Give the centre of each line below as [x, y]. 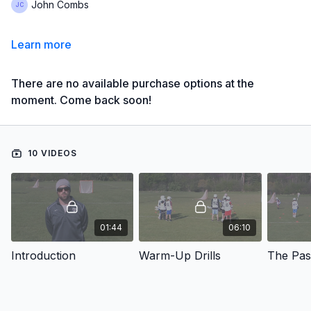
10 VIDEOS [51, 153]
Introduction [43, 255]
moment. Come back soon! [81, 100]
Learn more [41, 44]
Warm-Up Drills [180, 255]
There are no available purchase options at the [133, 83]
